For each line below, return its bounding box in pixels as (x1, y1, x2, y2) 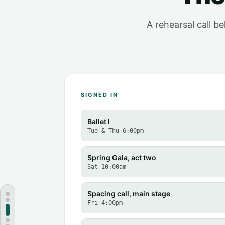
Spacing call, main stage (87, 189, 170, 198)
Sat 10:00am (87, 163, 126, 170)
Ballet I (87, 117, 110, 126)
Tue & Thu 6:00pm (87, 127, 144, 134)
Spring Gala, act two (87, 153, 156, 162)
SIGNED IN (81, 91, 119, 99)
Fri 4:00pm (87, 199, 123, 206)
